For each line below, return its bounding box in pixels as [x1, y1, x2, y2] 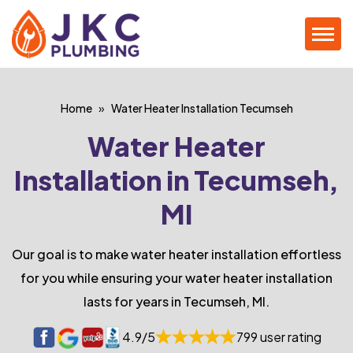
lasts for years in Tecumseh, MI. [84, 293, 269, 310]
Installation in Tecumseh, [14, 163, 339, 197]
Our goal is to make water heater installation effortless [12, 246, 341, 262]
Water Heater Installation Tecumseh [110, 101, 293, 115]
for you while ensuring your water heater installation [20, 269, 333, 286]
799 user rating [236, 329, 321, 345]
